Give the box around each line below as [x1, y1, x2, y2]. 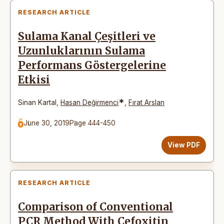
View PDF [167, 140, 200, 149]
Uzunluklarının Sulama [18, 44, 145, 57]
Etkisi [18, 73, 50, 86]
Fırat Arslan [128, 98, 164, 106]
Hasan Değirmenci [60, 98, 118, 106]
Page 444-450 [69, 118, 116, 127]
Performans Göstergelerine [18, 58, 166, 72]
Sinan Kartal [18, 98, 56, 106]
